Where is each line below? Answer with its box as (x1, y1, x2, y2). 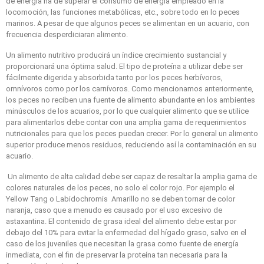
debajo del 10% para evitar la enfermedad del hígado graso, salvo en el (6, 227, 246, 237)
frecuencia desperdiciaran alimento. (6, 29, 128, 39)
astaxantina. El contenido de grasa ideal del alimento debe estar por (6, 216, 236, 226)
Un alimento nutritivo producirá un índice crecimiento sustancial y (6, 50, 226, 60)
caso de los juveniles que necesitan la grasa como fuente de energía (6, 239, 239, 248)
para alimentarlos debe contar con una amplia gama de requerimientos (6, 117, 246, 127)
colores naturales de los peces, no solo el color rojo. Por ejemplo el (6, 183, 235, 192)
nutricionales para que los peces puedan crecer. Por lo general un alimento (6, 128, 258, 138)
